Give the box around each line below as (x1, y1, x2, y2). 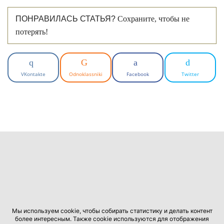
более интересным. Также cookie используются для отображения (15, 215, 209, 222)
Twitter (181, 70, 199, 77)
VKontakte (21, 70, 46, 77)
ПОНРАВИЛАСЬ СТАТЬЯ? (15, 14, 115, 23)
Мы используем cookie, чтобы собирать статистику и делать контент (11, 207, 212, 214)
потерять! (15, 27, 48, 36)
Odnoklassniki (68, 70, 102, 77)
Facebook (126, 70, 149, 77)
